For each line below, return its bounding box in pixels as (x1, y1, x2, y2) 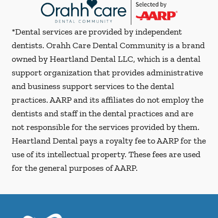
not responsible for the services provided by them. (12, 121, 200, 132)
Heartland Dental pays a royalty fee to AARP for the (12, 135, 206, 146)
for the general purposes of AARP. (12, 162, 138, 173)
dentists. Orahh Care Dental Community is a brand (12, 39, 205, 51)
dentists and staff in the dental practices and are (12, 108, 193, 119)
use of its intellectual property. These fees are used (12, 148, 200, 160)
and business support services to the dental (12, 80, 174, 91)
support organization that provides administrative (12, 67, 203, 78)
